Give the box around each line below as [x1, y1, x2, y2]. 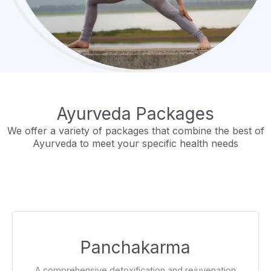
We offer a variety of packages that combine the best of [7, 125, 264, 137]
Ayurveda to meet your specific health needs [33, 137, 238, 150]
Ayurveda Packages [57, 103, 214, 125]
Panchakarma [80, 237, 191, 258]
